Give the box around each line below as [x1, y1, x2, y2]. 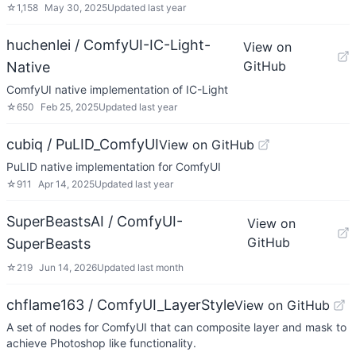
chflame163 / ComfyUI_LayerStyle [6, 296, 234, 313]
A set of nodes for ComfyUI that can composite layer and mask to [6, 320, 346, 334]
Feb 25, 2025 [41, 101, 99, 113]
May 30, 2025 [44, 2, 107, 14]
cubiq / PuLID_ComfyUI [6, 136, 159, 153]
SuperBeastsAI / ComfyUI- [6, 213, 183, 230]
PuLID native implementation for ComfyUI [6, 160, 221, 173]
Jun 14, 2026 [39, 261, 97, 273]
